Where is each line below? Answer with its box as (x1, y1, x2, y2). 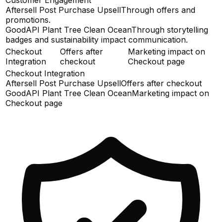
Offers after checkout (121, 78, 202, 88)
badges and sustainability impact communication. (5, 34, 188, 45)
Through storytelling (131, 24, 208, 35)
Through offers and (121, 4, 195, 15)
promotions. (5, 14, 51, 25)
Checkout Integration (5, 68, 85, 78)
